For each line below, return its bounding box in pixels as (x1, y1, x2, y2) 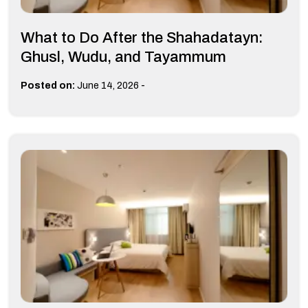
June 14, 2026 (77, 80, 139, 91)
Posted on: (21, 80, 75, 91)
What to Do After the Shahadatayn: (21, 30, 263, 47)
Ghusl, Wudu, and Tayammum (21, 49, 226, 66)
